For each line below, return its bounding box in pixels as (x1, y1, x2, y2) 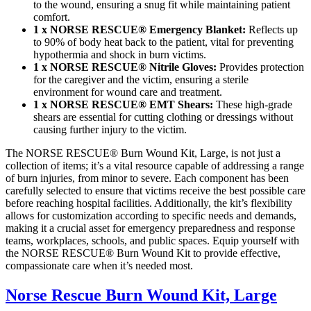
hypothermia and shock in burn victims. (33, 48, 206, 60)
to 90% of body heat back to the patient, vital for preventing (33, 35, 294, 48)
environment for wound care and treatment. (33, 85, 222, 98)
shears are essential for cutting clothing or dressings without (33, 110, 293, 123)
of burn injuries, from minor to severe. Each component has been (6, 171, 289, 184)
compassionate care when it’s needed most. (6, 259, 193, 271)
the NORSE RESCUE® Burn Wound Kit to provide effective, (6, 246, 280, 259)
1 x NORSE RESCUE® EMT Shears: (33, 98, 213, 110)
